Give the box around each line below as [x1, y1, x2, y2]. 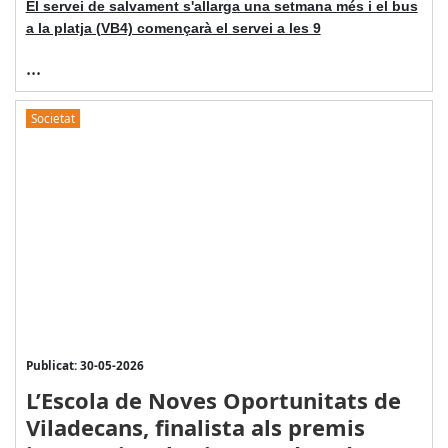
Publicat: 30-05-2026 [25, 356, 144, 373]
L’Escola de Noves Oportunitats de [25, 384, 401, 415]
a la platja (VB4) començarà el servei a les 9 [25, 19, 321, 36]
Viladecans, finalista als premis [25, 411, 365, 442]
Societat [30, 110, 75, 127]
